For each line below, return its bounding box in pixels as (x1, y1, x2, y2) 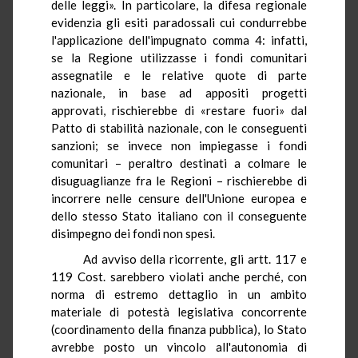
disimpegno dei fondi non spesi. (51, 225, 215, 241)
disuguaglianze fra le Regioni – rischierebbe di (51, 173, 307, 188)
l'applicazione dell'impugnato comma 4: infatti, (51, 32, 307, 47)
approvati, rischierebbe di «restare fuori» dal (51, 102, 307, 117)
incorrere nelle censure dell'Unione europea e (51, 190, 307, 205)
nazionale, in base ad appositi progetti (51, 85, 307, 100)
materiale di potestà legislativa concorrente (51, 304, 307, 319)
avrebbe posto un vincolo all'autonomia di (51, 339, 307, 354)
